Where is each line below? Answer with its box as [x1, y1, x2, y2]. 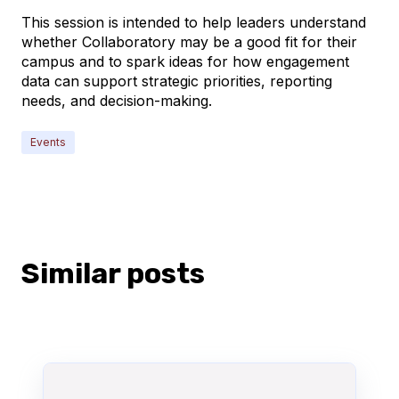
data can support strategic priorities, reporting [21, 72, 332, 91]
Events [30, 134, 66, 149]
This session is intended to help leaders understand [21, 13, 366, 32]
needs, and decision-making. [21, 92, 212, 110]
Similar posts [21, 256, 205, 290]
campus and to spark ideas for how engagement [21, 53, 349, 71]
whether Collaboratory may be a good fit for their [21, 33, 357, 52]
